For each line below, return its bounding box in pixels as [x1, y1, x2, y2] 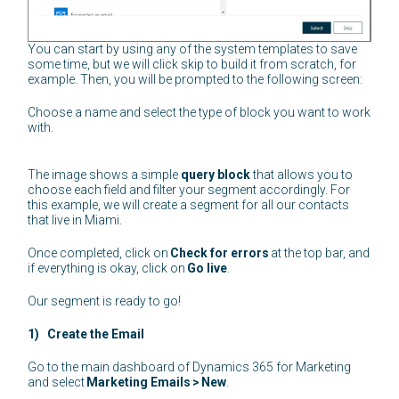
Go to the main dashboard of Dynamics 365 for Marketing [28, 360, 352, 375]
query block [181, 167, 251, 183]
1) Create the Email [28, 327, 145, 342]
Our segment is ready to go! [28, 294, 184, 309]
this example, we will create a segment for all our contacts [28, 198, 350, 213]
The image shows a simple [28, 167, 182, 183]
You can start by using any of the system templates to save [28, 42, 358, 57]
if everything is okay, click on [28, 261, 188, 276]
